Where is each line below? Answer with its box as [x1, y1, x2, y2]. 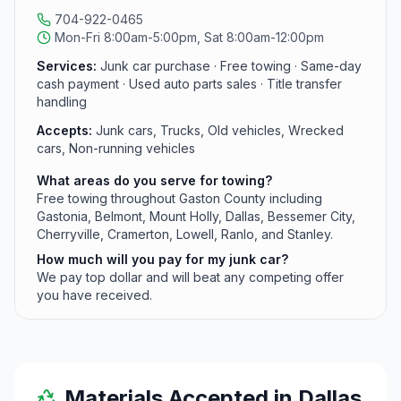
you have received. [37, 287, 152, 303]
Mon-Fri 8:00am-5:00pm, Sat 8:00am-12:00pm [55, 30, 324, 45]
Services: [37, 58, 97, 73]
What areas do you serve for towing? [37, 173, 272, 188]
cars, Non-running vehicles [37, 141, 195, 156]
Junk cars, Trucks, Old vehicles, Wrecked [96, 123, 344, 138]
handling [37, 94, 87, 109]
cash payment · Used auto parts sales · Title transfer [37, 76, 342, 91]
